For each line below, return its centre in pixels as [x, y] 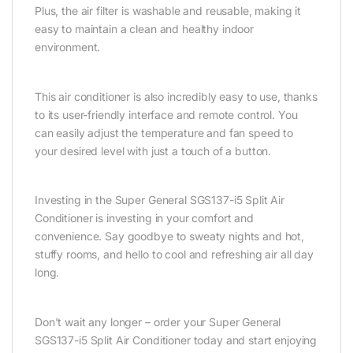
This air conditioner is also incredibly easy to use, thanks [176, 96]
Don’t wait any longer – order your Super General [158, 322]
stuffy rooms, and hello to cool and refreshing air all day [174, 255]
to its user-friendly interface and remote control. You [166, 114]
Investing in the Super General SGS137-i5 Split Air [160, 200]
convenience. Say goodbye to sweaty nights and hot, [169, 236]
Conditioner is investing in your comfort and [144, 218]
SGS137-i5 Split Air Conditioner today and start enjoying [176, 340]
